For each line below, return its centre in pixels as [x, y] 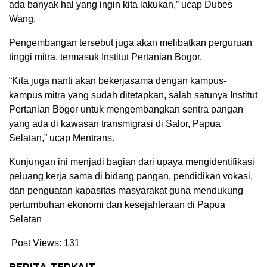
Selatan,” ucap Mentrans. [62, 138]
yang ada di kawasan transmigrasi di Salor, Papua [115, 123]
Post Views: [36, 243]
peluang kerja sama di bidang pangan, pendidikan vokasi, [131, 176]
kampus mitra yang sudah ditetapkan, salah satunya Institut [133, 95]
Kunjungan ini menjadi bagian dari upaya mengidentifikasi [132, 162]
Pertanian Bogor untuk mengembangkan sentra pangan [126, 109]
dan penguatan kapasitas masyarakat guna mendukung [126, 190]
